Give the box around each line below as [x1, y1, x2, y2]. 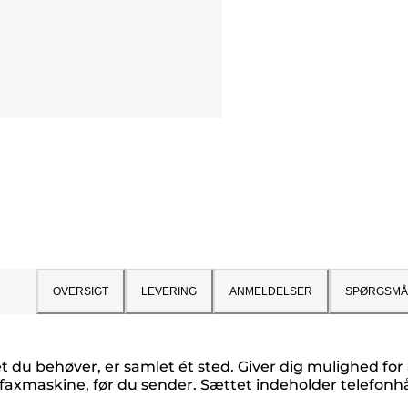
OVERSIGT [52, 285, 108, 299]
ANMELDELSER [229, 285, 312, 299]
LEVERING [140, 285, 197, 299]
